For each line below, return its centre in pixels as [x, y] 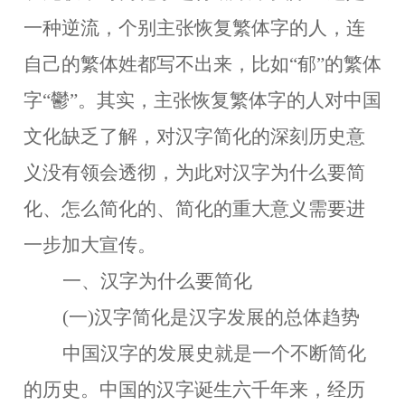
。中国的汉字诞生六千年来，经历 [223, 390]
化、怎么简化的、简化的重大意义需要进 [194, 209]
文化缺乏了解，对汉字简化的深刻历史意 [194, 137]
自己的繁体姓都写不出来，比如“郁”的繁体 [202, 64]
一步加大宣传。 [90, 245]
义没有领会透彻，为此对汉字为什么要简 [194, 173]
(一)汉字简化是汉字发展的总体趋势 [211, 317]
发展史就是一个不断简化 [262, 353]
